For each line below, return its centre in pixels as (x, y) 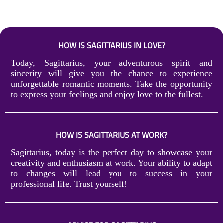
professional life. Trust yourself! (69, 183)
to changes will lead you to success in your (111, 173)
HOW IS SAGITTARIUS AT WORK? (111, 135)
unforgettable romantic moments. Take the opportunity (111, 83)
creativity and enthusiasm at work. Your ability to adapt (111, 163)
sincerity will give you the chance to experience (111, 73)
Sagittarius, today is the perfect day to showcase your (111, 152)
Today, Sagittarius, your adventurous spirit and (111, 62)
